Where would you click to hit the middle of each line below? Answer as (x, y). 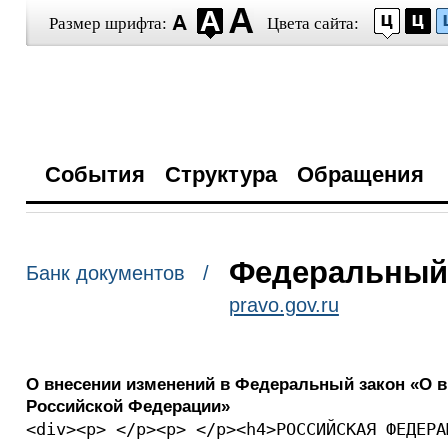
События (94, 174)
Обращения (360, 174)
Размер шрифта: (107, 23)
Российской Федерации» (127, 406)
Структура (220, 174)
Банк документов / (117, 273)
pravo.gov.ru (283, 305)
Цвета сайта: (312, 23)
